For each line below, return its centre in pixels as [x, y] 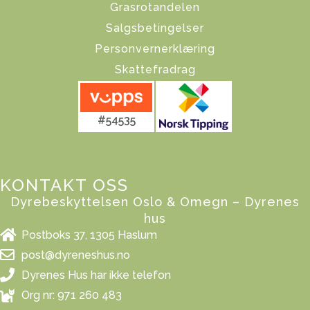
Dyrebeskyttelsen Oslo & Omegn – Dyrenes [155, 201]
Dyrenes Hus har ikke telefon [97, 275]
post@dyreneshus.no [76, 255]
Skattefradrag [155, 70]
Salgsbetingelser [155, 28]
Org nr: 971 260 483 [72, 295]
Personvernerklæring [155, 49]
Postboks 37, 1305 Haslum [90, 235]
